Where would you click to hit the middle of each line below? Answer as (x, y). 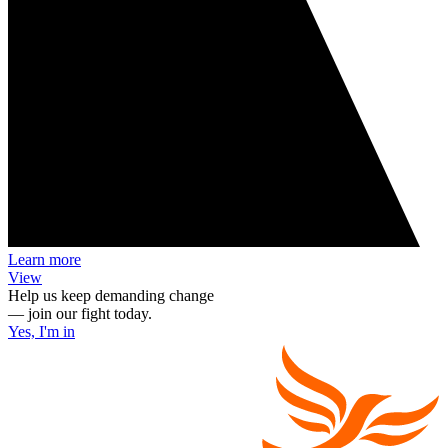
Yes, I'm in (41, 331)
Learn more (44, 259)
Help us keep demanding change (111, 295)
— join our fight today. (80, 313)
